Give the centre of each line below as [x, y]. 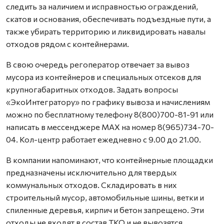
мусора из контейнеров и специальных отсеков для [103, 76]
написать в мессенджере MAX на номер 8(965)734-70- [110, 126]
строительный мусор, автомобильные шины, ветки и [105, 197]
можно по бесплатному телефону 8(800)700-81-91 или [110, 114]
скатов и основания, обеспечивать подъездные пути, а [108, 18]
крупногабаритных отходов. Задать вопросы [92, 89]
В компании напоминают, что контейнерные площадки [109, 159]
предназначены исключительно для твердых [91, 172]
